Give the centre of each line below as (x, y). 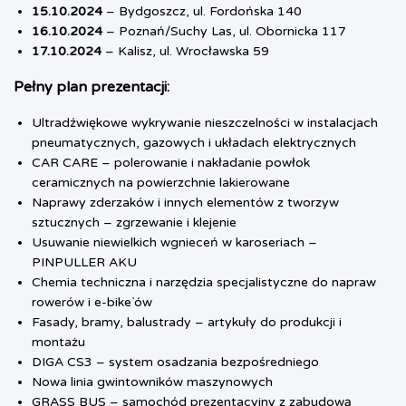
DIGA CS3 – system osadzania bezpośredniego (175, 362)
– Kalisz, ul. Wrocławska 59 (185, 52)
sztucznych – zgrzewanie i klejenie (134, 223)
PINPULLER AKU (84, 263)
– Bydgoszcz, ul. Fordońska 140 (202, 12)
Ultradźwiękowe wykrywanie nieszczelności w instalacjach (205, 123)
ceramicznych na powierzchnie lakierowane (161, 183)
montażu (58, 343)
